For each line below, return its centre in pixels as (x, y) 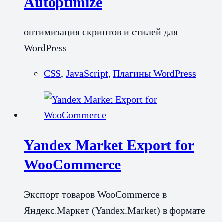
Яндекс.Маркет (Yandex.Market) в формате (114, 210)
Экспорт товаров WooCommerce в (95, 194)
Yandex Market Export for (109, 145)
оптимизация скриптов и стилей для (101, 32)
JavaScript (87, 74)
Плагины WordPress (155, 74)
